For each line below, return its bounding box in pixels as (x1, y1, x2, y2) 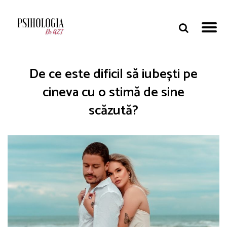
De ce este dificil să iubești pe (29, 63, 198, 85)
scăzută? (89, 100, 138, 122)
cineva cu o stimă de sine (43, 82, 184, 103)
